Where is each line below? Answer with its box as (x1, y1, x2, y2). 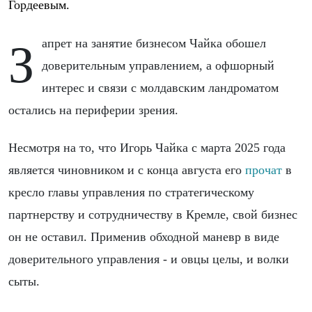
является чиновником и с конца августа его (8, 162, 245, 177)
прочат (245, 162, 282, 177)
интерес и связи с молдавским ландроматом (42, 80, 279, 95)
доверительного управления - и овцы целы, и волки (8, 251, 289, 266)
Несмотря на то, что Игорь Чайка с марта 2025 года (8, 140, 286, 155)
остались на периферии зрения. (8, 102, 178, 117)
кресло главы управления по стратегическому (8, 185, 254, 199)
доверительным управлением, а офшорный (42, 58, 275, 72)
